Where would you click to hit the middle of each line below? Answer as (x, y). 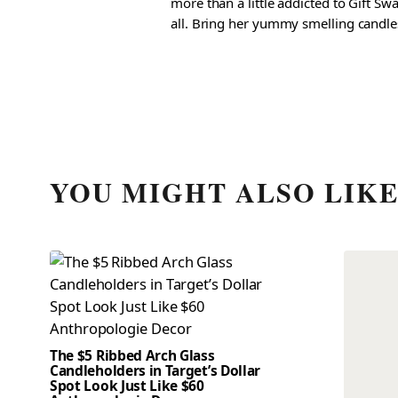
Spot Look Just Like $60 (127, 385)
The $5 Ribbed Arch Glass (132, 355)
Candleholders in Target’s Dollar (155, 370)
